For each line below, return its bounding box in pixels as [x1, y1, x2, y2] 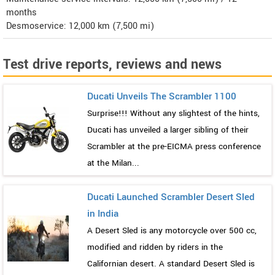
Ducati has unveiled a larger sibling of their [87, 123, 249, 136]
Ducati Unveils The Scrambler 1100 [87, 89, 236, 103]
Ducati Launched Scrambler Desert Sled [87, 190, 255, 204]
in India [87, 206, 118, 220]
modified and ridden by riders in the [87, 241, 223, 253]
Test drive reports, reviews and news [3, 54, 222, 74]
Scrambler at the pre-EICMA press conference [87, 140, 261, 152]
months [6, 6, 37, 19]
